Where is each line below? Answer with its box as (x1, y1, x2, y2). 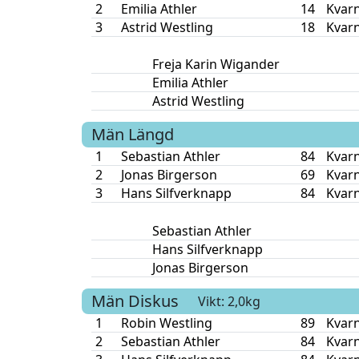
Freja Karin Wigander (151, 54, 280, 73)
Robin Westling (120, 314, 212, 333)
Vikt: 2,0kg (198, 292, 260, 310)
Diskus (128, 290, 179, 313)
